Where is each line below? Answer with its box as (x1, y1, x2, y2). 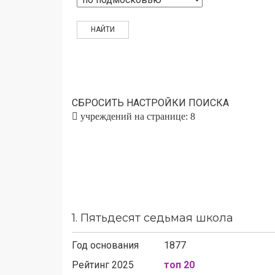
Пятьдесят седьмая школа (80, 211, 233, 225)
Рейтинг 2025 (72, 259, 134, 271)
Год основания (72, 239, 139, 251)
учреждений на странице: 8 (78, 111, 195, 122)
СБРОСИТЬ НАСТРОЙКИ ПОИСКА (72, 97, 229, 109)
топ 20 (164, 259, 195, 271)
